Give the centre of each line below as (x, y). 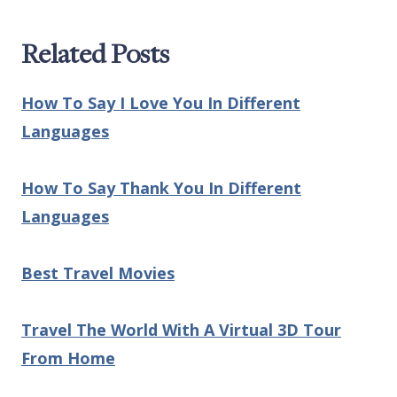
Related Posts (95, 54)
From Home (68, 358)
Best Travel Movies (98, 273)
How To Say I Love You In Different (161, 103)
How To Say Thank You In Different (161, 188)
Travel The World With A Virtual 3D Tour (181, 330)
